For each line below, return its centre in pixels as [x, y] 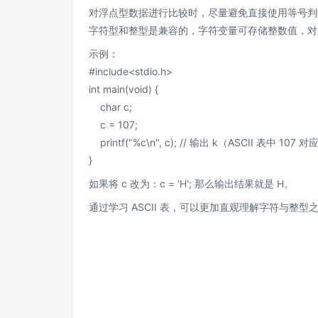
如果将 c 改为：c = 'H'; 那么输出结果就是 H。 [191, 183]
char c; [110, 107]
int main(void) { [124, 89]
